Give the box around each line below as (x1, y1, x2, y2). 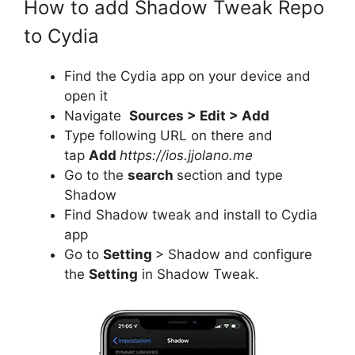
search (128, 167, 177, 183)
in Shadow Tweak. (138, 266, 259, 282)
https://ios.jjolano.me (120, 147, 253, 163)
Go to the (64, 167, 128, 183)
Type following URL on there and (64, 128, 273, 143)
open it (64, 88, 108, 104)
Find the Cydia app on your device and (64, 68, 311, 84)
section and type (177, 167, 283, 183)
